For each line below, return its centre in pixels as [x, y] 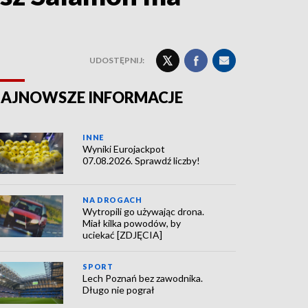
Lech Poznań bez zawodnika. [143, 278]
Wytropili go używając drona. [144, 212]
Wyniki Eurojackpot [124, 149]
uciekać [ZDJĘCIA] [123, 235]
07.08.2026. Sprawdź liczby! [142, 161]
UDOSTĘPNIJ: [117, 60]
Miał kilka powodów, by [132, 223]
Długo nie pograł [119, 290]
